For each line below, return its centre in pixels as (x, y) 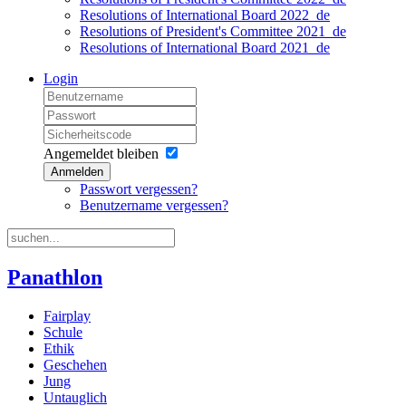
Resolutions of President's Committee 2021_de (213, 31)
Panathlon (55, 277)
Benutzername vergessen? (154, 205)
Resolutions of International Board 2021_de (205, 47)
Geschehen (75, 364)
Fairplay (67, 315)
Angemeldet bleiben (101, 153)
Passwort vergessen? (139, 188)
